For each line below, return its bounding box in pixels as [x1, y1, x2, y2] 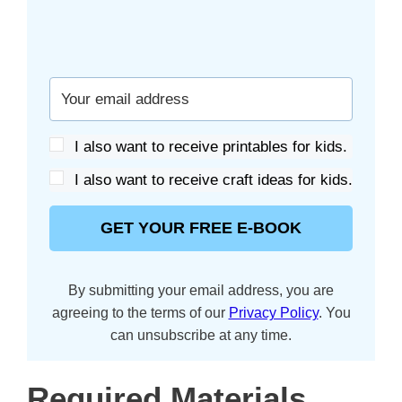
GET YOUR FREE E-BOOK [100, 219, 301, 238]
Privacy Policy [228, 305, 319, 321]
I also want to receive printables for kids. [74, 138, 347, 156]
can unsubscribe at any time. [110, 328, 292, 344]
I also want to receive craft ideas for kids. [74, 171, 353, 189]
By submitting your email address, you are [68, 283, 334, 299]
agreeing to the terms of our [51, 305, 229, 321]
